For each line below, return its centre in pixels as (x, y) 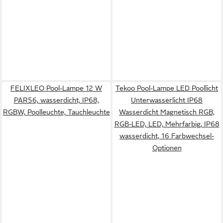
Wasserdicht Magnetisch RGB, (167, 112)
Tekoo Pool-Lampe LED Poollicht (167, 88)
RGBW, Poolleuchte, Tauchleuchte (56, 112)
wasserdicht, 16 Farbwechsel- (167, 136)
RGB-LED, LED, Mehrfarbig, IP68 (167, 124)
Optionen (167, 148)
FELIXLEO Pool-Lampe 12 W (56, 88)
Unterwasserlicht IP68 (167, 100)
